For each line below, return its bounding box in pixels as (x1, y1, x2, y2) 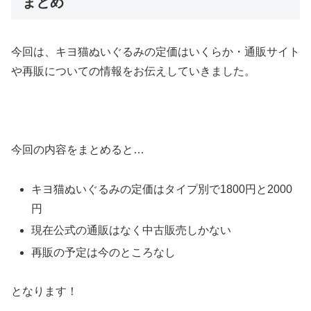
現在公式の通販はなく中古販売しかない (31, 224, 232, 237)
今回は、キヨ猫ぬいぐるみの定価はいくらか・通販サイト (11, 45, 300, 58)
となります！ (11, 285, 78, 298)
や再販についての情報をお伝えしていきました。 (11, 65, 255, 77)
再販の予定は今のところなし (31, 246, 176, 258)
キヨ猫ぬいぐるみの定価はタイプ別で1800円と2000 (31, 183, 293, 196)
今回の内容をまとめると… (11, 144, 144, 156)
